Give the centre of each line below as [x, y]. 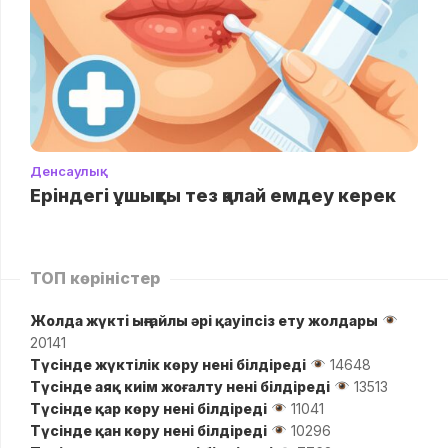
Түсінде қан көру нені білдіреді [148, 430]
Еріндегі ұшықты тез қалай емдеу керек [213, 195]
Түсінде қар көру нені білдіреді [148, 408]
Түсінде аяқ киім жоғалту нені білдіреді [180, 386]
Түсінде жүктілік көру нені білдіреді [168, 364]
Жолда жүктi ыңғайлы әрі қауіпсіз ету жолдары [204, 320]
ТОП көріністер [95, 277]
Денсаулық [69, 170]
